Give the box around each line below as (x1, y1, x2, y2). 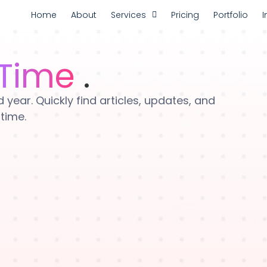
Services (111, 9, 146, 21)
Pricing (171, 9, 199, 21)
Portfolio (213, 9, 248, 21)
